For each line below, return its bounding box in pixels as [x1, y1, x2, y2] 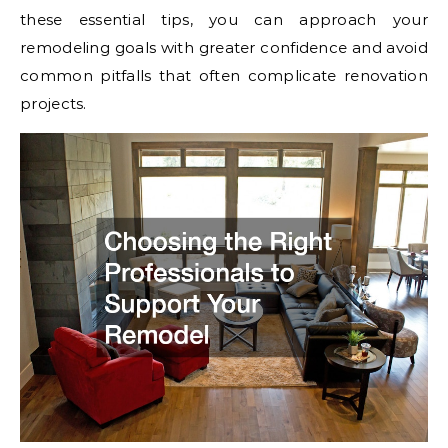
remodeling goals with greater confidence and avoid [20, 38, 428, 57]
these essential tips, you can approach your [20, 10, 428, 29]
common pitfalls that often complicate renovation [20, 66, 428, 85]
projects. [20, 94, 87, 113]
